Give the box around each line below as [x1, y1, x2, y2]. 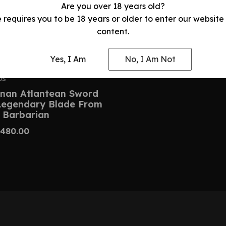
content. [97, 26, 129, 36]
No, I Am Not [124, 54, 176, 65]
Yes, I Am [50, 54, 86, 65]
